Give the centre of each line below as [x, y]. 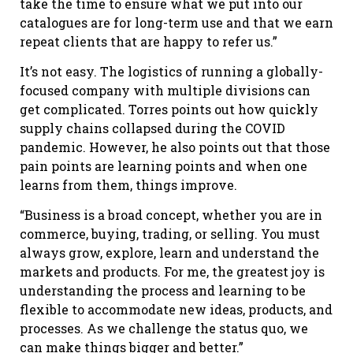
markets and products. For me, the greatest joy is [172, 272]
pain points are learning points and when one [163, 166]
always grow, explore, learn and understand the [169, 253]
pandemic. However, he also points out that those [175, 147]
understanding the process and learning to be [163, 291]
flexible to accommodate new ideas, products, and [176, 310]
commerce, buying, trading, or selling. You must [170, 234]
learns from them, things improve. [128, 185]
